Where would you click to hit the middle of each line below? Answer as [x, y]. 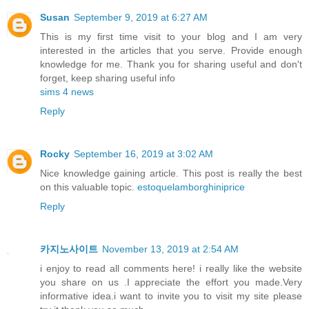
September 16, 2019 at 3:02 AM [143, 154]
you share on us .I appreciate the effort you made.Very [171, 282]
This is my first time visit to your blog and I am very [171, 37]
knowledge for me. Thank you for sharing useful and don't [171, 64]
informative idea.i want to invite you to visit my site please [171, 296]
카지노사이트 [69, 249]
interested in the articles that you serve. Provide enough [171, 51]
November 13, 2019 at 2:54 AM [170, 249]
